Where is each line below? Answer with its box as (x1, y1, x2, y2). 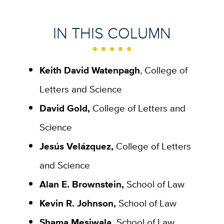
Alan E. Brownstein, (39, 176, 126, 191)
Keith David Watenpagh (39, 62, 140, 77)
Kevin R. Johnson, (39, 195, 118, 210)
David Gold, (39, 100, 92, 115)
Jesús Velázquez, (39, 138, 113, 153)
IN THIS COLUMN (53, 22, 171, 44)
